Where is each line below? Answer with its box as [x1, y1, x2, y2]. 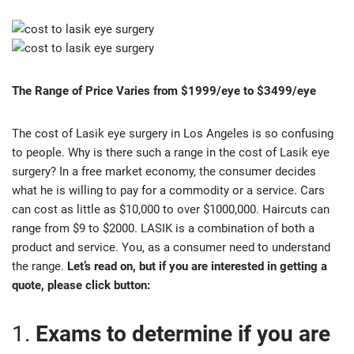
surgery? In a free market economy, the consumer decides [12, 164, 316, 179]
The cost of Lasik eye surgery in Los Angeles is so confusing [12, 126, 333, 141]
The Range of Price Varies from [12, 84, 178, 98]
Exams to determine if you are [36, 321, 330, 347]
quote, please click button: [12, 278, 150, 292]
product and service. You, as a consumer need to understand [12, 240, 330, 254]
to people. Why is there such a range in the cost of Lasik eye [12, 145, 330, 160]
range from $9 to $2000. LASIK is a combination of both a [12, 221, 314, 235]
